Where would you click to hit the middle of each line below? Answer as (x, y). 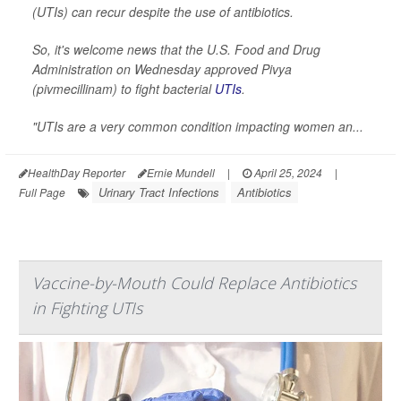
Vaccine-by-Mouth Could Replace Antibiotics (194, 283)
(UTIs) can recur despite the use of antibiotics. (163, 12)
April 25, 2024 (287, 173)
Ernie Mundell (181, 173)
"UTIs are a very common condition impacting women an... (198, 127)
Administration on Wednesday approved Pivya (162, 69)
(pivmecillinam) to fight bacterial (124, 89)
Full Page (42, 192)
